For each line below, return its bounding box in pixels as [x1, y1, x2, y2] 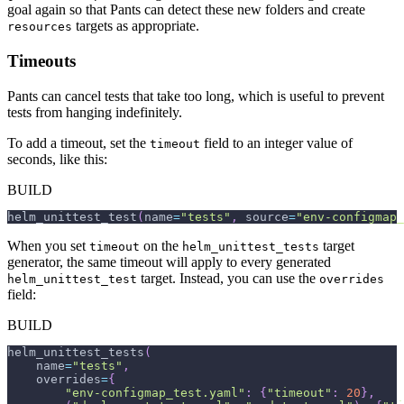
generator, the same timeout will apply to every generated [7, 253, 331, 270]
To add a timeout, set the [7, 134, 150, 151]
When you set [7, 237, 89, 253]
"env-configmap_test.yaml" [65, 385, 245, 399]
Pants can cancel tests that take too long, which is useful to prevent [7, 87, 384, 104]
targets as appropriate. [72, 18, 199, 34]
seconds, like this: [7, 151, 107, 167]
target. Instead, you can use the [137, 270, 319, 286]
